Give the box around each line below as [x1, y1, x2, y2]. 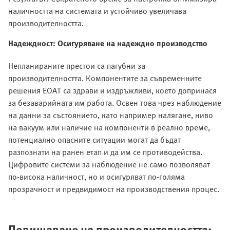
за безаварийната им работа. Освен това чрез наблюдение [8, 97, 221, 109]
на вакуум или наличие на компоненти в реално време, [8, 121, 210, 134]
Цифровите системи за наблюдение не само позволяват [8, 158, 210, 171]
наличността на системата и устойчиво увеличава [8, 5, 186, 17]
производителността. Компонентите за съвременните [8, 72, 202, 85]
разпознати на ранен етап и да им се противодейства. [8, 146, 202, 159]
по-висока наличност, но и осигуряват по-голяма [8, 170, 185, 183]
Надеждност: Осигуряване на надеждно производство [8, 37, 207, 50]
